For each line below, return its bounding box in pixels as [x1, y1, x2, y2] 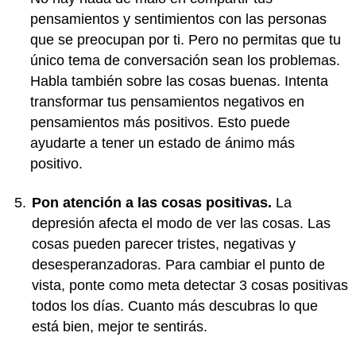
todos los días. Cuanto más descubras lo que [32, 297, 318, 314]
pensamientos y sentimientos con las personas [29, 11, 327, 27]
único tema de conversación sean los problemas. [29, 52, 340, 68]
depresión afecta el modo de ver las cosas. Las [32, 215, 331, 231]
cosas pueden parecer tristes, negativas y [32, 235, 296, 252]
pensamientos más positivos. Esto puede [29, 114, 290, 130]
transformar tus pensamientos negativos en [29, 94, 304, 110]
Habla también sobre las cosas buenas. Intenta [29, 73, 328, 89]
